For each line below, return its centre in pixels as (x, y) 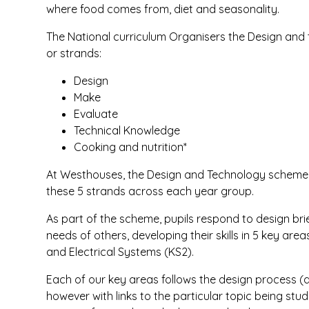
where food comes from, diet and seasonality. (163, 9)
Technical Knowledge (127, 130)
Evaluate (96, 114)
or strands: (74, 53)
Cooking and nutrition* (131, 147)
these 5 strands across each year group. (150, 191)
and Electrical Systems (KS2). (120, 252)
